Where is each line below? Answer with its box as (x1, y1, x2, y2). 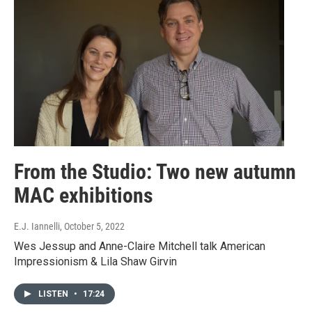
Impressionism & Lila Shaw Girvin (14, 254, 177, 268)
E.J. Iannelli (14, 220, 60, 232)
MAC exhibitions (14, 182, 153, 208)
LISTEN (38, 288, 70, 299)
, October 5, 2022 (60, 220, 125, 232)
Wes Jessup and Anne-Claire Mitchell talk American (14, 239, 265, 253)
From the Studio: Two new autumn (14, 159, 296, 184)
